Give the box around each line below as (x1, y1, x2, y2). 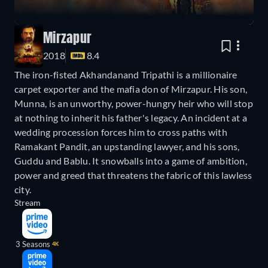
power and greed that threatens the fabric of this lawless (14, 169, 252, 181)
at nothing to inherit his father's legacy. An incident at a (14, 112, 248, 124)
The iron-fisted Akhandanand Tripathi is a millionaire (14, 69, 237, 81)
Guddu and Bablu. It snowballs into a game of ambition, (14, 155, 247, 167)
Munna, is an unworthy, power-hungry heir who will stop (14, 98, 253, 109)
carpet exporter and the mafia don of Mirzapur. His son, (14, 83, 248, 95)
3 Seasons (15, 239, 50, 249)
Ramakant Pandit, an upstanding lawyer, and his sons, (14, 141, 240, 153)
